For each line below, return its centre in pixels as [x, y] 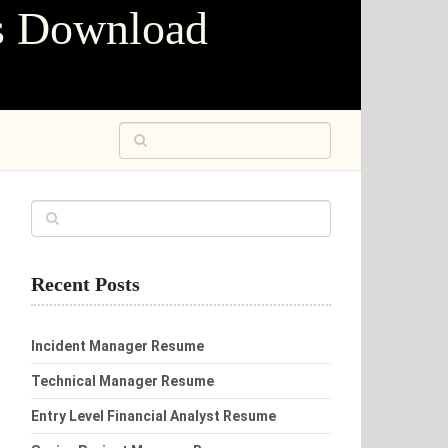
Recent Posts [85, 284]
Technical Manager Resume [122, 381]
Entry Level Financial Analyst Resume [153, 416]
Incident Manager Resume [117, 346]
